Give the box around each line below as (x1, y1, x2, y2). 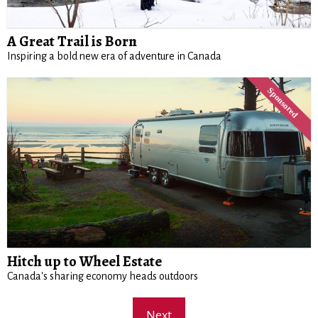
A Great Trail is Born (7, 31, 137, 52)
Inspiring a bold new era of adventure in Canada (7, 50, 221, 62)
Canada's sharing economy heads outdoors (7, 270, 198, 283)
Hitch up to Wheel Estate (7, 251, 162, 272)
